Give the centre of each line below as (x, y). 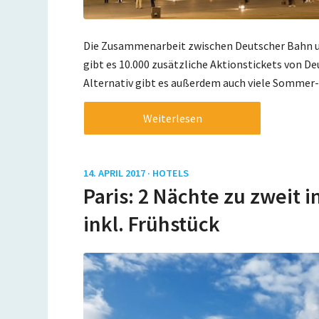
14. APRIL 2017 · (118, 173)
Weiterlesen (172, 119)
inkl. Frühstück (152, 224)
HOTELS (171, 173)
